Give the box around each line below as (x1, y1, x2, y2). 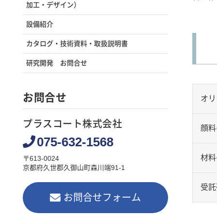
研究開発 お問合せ (26, 59, 87, 67)
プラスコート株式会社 (23, 119, 122, 130)
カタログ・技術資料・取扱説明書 (26, 40, 128, 48)
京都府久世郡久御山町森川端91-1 (23, 164, 125, 172)
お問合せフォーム (63, 192, 141, 203)
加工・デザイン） (26, 1, 80, 9)
